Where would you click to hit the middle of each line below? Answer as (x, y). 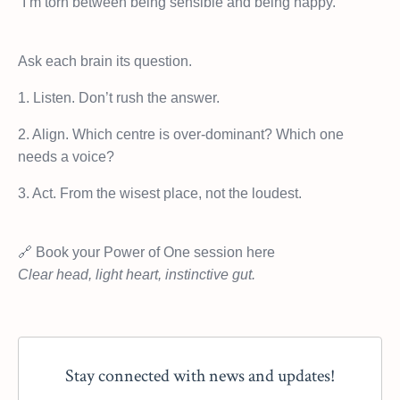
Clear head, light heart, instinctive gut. (138, 274)
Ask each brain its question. (105, 61)
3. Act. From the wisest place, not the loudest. (160, 193)
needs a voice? (66, 156)
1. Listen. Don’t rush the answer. (119, 97)
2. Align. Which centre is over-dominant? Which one (181, 134)
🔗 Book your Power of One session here (146, 252)
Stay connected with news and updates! (200, 375)
